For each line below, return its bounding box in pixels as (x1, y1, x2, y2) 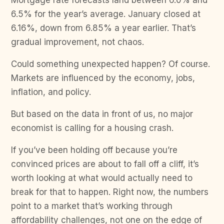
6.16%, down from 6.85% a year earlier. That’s (11, 23, 196, 33)
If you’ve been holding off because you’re (11, 145, 177, 155)
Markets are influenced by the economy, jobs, (11, 73, 195, 83)
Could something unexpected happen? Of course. (11, 59, 210, 69)
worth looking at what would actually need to (11, 173, 192, 183)
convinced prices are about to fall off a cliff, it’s (11, 159, 199, 169)
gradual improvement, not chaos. (11, 37, 144, 47)
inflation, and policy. (11, 87, 93, 97)
